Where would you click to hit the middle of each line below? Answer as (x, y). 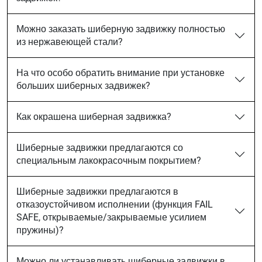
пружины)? (40, 230)
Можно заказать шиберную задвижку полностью (121, 29)
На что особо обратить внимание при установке (120, 73)
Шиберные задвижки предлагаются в (97, 192)
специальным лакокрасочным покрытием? (109, 161)
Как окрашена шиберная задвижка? (94, 117)
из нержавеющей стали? (70, 42)
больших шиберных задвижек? (83, 86)
